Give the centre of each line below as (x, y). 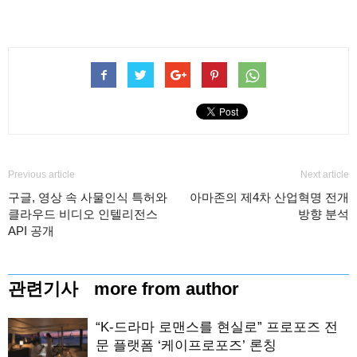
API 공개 (31, 231)
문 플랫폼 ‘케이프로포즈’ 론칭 (186, 345)
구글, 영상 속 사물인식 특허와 (88, 197)
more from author (167, 289)
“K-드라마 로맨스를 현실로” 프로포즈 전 (217, 327)
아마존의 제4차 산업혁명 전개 (269, 197)
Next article (325, 175)
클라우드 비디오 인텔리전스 (83, 214)
